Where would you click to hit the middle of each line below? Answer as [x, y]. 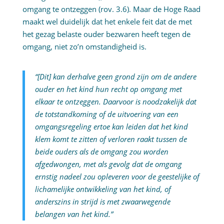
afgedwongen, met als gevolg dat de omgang [108, 164]
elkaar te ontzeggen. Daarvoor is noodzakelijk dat [115, 102]
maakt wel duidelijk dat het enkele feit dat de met [107, 22]
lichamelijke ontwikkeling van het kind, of [103, 189]
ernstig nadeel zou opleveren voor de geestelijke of [117, 177]
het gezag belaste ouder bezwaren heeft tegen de [106, 34]
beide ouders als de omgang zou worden [101, 152]
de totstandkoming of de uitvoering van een [106, 114]
